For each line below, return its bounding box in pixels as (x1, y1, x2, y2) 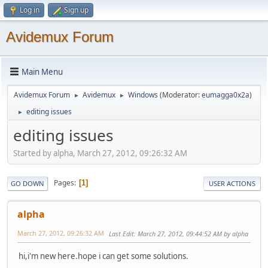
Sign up (64, 5, 89, 15)
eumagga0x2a (202, 90, 249, 100)
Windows (128, 90, 158, 100)
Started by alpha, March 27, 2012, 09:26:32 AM (13, 147, 187, 159)
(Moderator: (160, 90, 202, 100)
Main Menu (22, 66, 63, 77)
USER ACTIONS (209, 178, 255, 188)
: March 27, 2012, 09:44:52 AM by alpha (134, 229, 248, 238)
